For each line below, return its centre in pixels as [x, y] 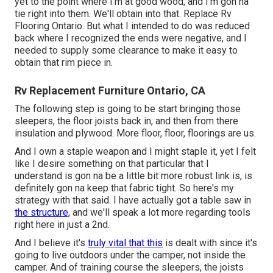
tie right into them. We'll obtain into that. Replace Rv [123, 14]
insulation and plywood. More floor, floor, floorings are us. [135, 133]
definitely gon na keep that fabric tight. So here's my [124, 188]
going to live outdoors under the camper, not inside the [130, 255]
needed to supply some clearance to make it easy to [126, 51]
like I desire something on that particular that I [112, 164]
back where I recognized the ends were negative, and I [131, 38]
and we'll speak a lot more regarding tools [160, 213]
